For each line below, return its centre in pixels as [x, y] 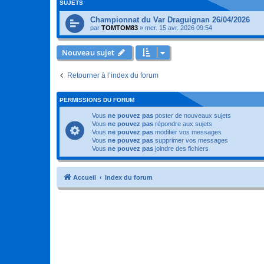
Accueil [85, 177]
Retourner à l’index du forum [113, 75]
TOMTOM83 [120, 27]
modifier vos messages [187, 132]
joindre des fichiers [181, 148]
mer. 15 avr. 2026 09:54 [179, 27]
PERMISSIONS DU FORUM [97, 100]
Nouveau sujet [88, 52]
